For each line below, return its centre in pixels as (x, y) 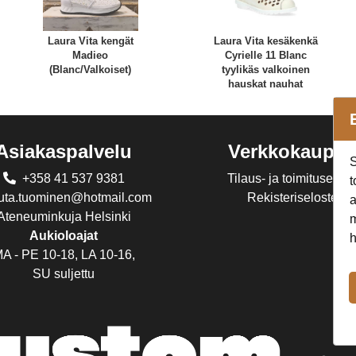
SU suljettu (64, 273)
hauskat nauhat (266, 83)
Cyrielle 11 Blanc (265, 55)
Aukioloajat (64, 235)
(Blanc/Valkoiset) (91, 69)
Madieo (91, 55)
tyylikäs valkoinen (265, 69)
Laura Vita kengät (90, 41)
